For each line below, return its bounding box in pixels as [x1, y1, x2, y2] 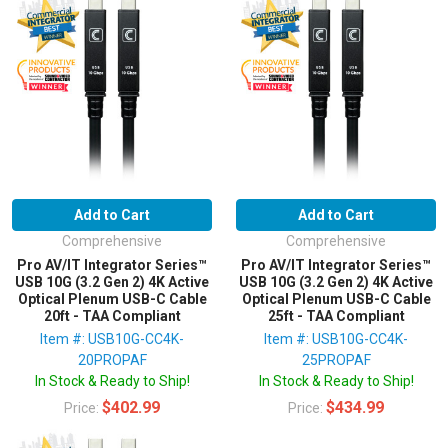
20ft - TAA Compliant [43, 308, 181, 325]
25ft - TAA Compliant [267, 308, 405, 325]
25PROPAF [301, 352, 371, 369]
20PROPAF [77, 352, 147, 369]
